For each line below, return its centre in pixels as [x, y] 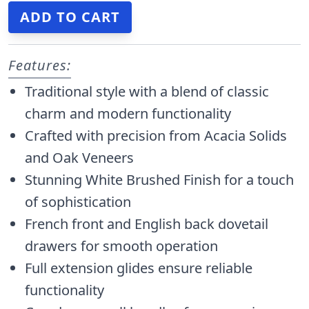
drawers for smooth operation [121, 246]
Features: [40, 66]
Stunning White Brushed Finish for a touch [159, 180]
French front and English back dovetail [147, 224]
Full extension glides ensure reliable [139, 268]
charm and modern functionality [128, 114]
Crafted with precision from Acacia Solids [156, 136]
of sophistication [78, 202]
